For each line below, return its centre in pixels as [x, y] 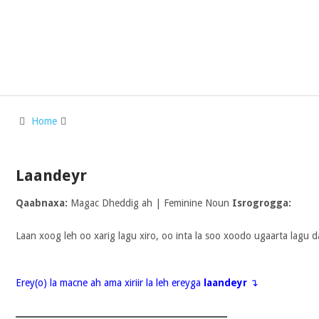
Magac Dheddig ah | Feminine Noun [150, 203]
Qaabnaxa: [41, 203]
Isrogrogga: [261, 203]
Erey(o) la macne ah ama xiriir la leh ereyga [109, 283]
